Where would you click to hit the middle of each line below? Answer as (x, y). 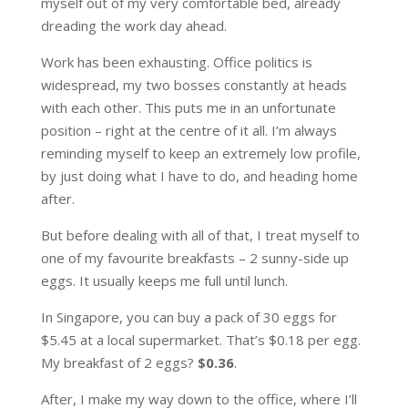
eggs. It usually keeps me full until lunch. (164, 280)
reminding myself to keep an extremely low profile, (200, 153)
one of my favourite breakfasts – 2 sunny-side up (194, 257)
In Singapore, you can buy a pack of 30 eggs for (189, 316)
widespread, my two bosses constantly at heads (194, 84)
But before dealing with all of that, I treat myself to (200, 235)
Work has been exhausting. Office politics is (176, 61)
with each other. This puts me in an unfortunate (188, 107)
